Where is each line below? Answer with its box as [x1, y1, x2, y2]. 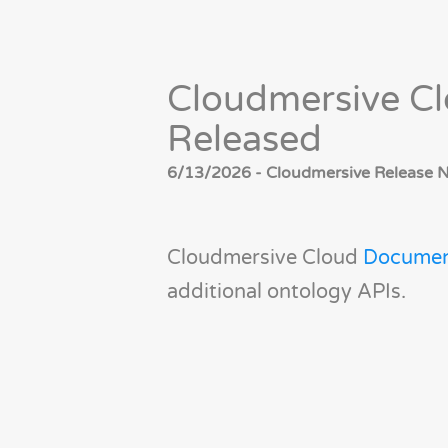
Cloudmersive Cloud [167, 246, 363, 270]
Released [167, 118, 322, 161]
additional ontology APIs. [167, 280, 406, 304]
